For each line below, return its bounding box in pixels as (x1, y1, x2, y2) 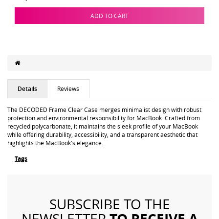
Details (18, 85, 37, 93)
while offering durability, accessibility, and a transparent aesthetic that (7, 131, 197, 138)
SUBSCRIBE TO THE (49, 195, 170, 213)
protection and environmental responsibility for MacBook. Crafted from (7, 114, 200, 122)
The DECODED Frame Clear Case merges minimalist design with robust (7, 106, 201, 113)
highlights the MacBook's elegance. (7, 139, 103, 147)
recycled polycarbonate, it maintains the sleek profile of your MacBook (7, 122, 198, 130)
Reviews (57, 85, 79, 92)
